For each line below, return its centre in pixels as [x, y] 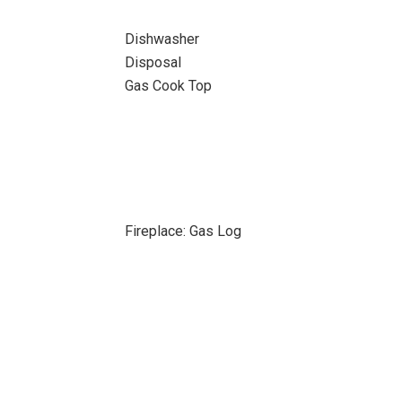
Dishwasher [162, 39]
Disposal [153, 62]
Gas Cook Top [168, 86]
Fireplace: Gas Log [183, 231]
